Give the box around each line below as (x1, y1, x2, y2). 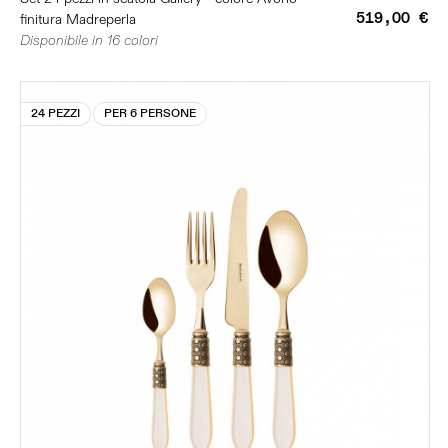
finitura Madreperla (20, 11, 136, 28)
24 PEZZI (31, 106, 80, 121)
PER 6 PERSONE (104, 106, 196, 121)
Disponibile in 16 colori (20, 32, 158, 49)
